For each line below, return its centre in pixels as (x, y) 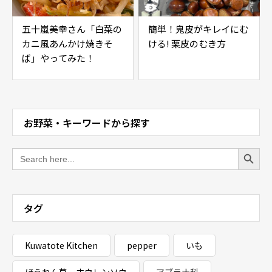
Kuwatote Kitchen (61, 245)
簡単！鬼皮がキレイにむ (198, 29)
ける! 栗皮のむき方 (187, 43)
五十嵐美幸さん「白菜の (72, 29)
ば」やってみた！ (58, 58)
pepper (142, 245)
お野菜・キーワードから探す (87, 123)
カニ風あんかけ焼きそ (67, 43)
